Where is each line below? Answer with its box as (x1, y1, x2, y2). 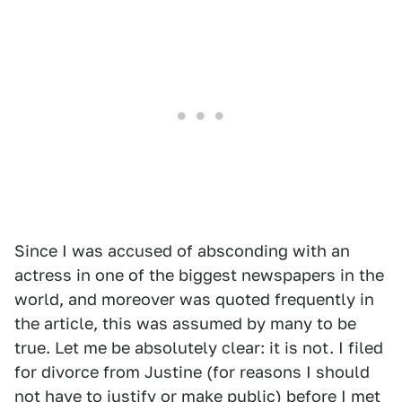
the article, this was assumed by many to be (14, 314, 356, 333)
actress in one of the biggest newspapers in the (14, 266, 384, 284)
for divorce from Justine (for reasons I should (14, 363, 370, 381)
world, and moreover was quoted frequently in (14, 290, 374, 309)
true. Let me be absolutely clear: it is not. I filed (14, 338, 383, 357)
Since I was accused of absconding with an (14, 241, 350, 260)
